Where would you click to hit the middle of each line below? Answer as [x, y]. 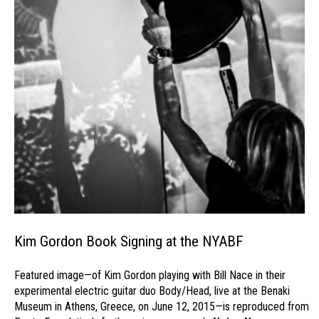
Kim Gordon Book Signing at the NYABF [129, 241]
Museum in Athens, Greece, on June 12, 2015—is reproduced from [162, 306]
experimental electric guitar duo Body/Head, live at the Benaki [152, 291]
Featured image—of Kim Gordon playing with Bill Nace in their [150, 275]
